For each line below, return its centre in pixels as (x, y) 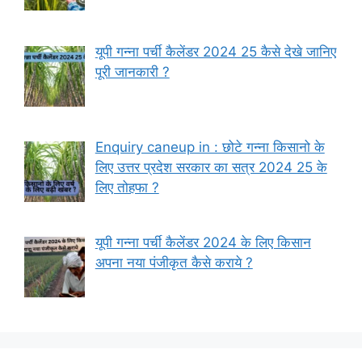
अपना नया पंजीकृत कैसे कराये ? (174, 263)
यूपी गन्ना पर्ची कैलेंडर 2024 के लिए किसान (203, 243)
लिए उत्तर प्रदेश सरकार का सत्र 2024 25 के (211, 167)
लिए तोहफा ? (127, 187)
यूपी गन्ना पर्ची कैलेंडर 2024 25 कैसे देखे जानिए (215, 51)
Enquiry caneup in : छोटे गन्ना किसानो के (210, 147)
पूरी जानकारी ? (132, 72)
